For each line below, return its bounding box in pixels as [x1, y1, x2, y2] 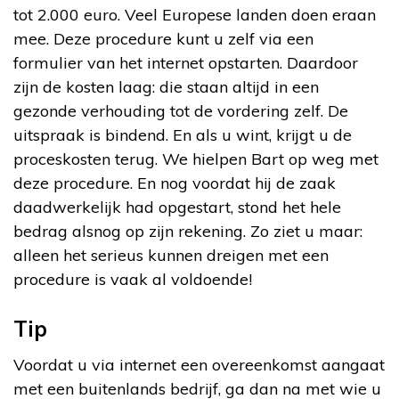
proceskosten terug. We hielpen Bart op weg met [13, 148, 379, 169]
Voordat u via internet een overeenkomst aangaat [13, 354, 385, 375]
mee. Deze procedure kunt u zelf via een [13, 28, 313, 49]
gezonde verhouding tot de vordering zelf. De [13, 100, 348, 121]
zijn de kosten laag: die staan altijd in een [13, 76, 319, 97]
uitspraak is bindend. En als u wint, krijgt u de [13, 124, 352, 145]
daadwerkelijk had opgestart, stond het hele [13, 196, 341, 217]
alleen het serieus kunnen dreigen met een [13, 244, 329, 265]
